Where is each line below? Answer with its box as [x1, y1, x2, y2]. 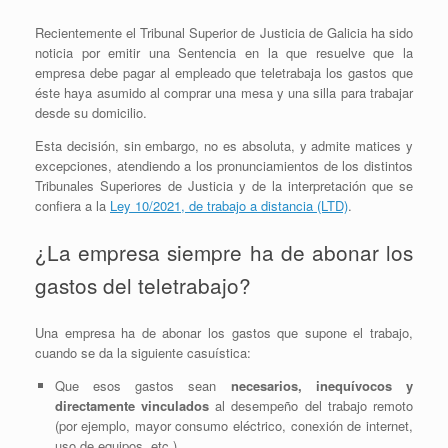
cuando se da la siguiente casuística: [35, 343, 251, 363]
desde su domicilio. [35, 102, 147, 122]
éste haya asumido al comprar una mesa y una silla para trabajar [35, 82, 413, 102]
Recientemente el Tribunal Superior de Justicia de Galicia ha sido [35, 22, 413, 42]
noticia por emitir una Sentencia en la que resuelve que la [35, 42, 413, 62]
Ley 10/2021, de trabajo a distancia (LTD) [110, 195, 348, 215]
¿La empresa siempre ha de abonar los [35, 237, 413, 268]
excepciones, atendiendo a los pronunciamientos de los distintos [35, 155, 413, 175]
